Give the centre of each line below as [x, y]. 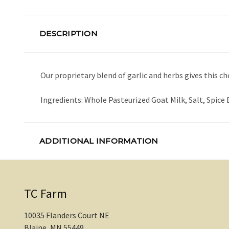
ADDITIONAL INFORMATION [99, 141]
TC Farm [45, 194]
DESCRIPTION [68, 34]
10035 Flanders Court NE [67, 215]
